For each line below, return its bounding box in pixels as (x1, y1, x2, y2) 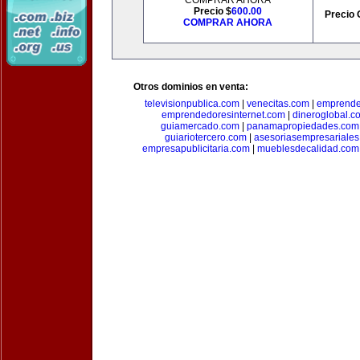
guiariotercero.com (164, 132, 247, 143)
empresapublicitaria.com (141, 143, 250, 154)
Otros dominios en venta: (133, 81, 248, 92)
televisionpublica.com (145, 98, 239, 109)
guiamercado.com (160, 121, 239, 132)
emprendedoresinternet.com (162, 109, 285, 121)
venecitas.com (247, 98, 309, 109)
